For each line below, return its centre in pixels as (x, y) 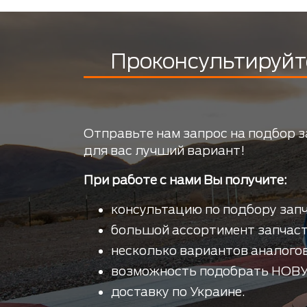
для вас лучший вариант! (164, 151)
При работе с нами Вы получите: (185, 180)
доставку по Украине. (178, 292)
